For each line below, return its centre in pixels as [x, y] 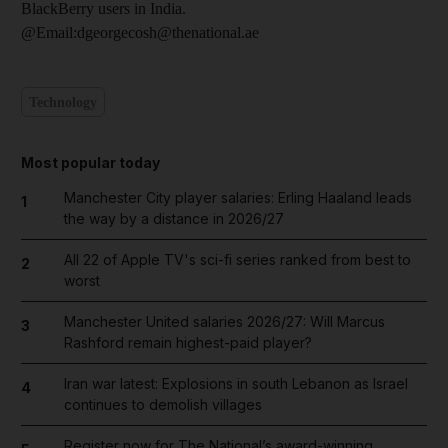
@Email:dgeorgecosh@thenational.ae [140, 32]
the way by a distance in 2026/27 [173, 218]
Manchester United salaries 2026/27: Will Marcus [224, 321]
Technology [63, 102]
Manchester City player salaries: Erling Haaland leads [237, 197]
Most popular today [90, 162]
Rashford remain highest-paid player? [187, 342]
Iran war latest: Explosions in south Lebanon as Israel [235, 383]
